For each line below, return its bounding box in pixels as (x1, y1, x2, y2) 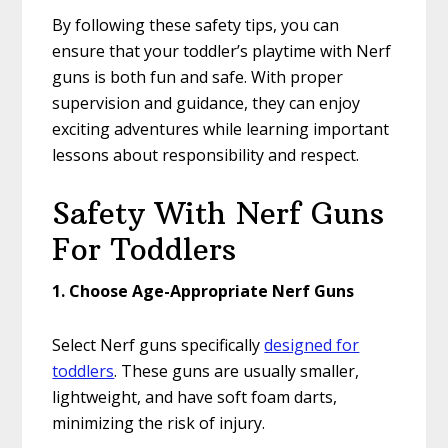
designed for (264, 334, 360, 357)
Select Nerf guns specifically (52, 334, 265, 357)
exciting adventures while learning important (52, 118, 390, 141)
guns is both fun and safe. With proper (52, 66, 344, 89)
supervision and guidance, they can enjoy (52, 92, 361, 115)
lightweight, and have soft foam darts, (52, 386, 338, 409)
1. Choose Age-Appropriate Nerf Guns (52, 280, 355, 303)
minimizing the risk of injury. (52, 412, 266, 435)
